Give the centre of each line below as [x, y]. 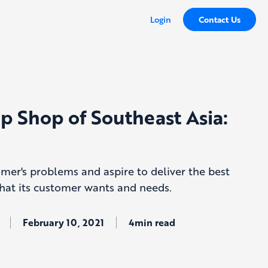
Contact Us [220, 19]
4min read [152, 223]
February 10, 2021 [63, 223]
